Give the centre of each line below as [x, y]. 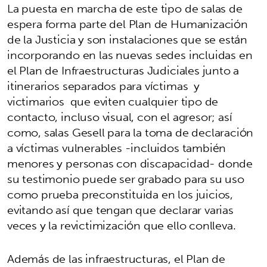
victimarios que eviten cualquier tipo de [113, 101]
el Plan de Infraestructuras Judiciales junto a [123, 70]
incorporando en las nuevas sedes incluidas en [130, 55]
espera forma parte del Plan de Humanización [128, 24]
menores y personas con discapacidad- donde [130, 163]
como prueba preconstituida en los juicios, [120, 194]
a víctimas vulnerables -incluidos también [117, 148]
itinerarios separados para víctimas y [103, 86]
